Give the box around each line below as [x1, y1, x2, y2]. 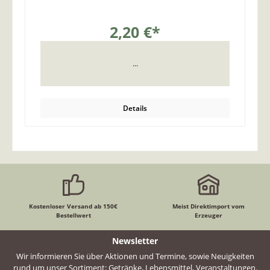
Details [123, 102, 147, 113]
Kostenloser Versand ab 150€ [29, 202, 118, 211]
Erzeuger [194, 211, 222, 220]
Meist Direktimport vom [172, 202, 245, 211]
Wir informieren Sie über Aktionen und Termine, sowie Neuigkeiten [16, 251, 254, 262]
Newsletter [112, 234, 158, 246]
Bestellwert [55, 211, 91, 220]
